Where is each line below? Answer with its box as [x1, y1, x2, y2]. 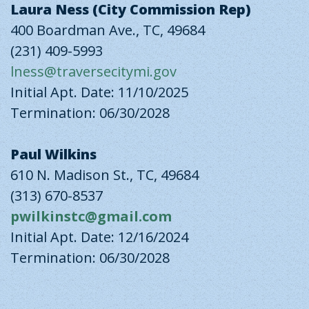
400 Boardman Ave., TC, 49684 [10, 21, 205, 39]
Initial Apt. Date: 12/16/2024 [10, 228, 188, 246]
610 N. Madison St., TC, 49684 [10, 166, 199, 184]
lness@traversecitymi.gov [10, 62, 177, 81]
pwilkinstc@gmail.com [10, 207, 172, 226]
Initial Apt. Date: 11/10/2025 [10, 83, 188, 101]
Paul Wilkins [10, 145, 97, 163]
